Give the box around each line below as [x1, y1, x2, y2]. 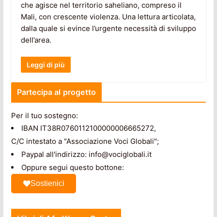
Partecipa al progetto [16, 87, 96, 97]
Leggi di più [26, 61, 65, 69]
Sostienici [30, 179, 64, 188]
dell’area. [20, 35, 51, 45]
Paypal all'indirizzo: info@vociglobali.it [21, 150, 152, 159]
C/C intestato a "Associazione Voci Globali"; [11, 137, 159, 146]
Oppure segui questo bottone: [21, 163, 124, 172]
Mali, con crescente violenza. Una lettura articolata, [20, 12, 196, 21]
